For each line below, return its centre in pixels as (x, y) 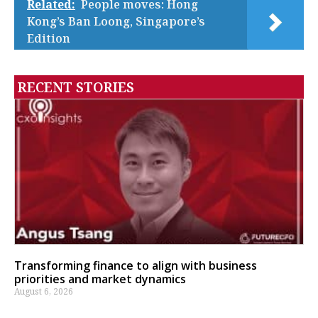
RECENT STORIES (76, 87)
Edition (49, 39)
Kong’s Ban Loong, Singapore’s (116, 22)
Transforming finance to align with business (136, 266)
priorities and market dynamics (100, 279)
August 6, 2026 (44, 292)
